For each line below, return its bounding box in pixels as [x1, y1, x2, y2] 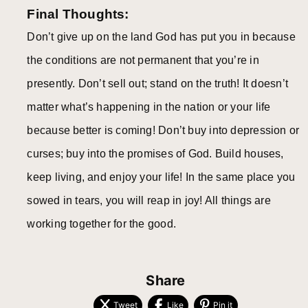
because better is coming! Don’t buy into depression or [27, 124, 300, 137]
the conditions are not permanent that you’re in [27, 54, 259, 67]
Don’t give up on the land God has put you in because [27, 31, 296, 43]
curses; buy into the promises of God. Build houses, [27, 148, 284, 160]
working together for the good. [27, 218, 177, 230]
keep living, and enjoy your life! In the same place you [27, 171, 296, 184]
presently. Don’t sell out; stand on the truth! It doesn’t [27, 78, 288, 90]
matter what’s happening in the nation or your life [27, 101, 271, 113]
